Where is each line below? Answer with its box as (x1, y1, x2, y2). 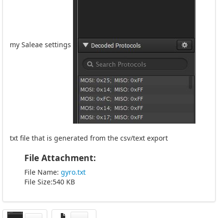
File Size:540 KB (24, 177, 75, 186)
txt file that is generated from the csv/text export (10, 133, 168, 143)
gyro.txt (61, 167, 86, 177)
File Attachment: (24, 151, 96, 163)
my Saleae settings (10, 40, 73, 50)
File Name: (24, 167, 61, 177)
